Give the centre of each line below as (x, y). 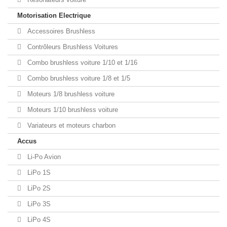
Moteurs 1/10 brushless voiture (72, 110)
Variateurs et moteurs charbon (70, 125)
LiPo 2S (38, 188)
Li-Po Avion (43, 157)
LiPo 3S (38, 204)
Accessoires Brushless (60, 31)
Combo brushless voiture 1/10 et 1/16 (81, 63)
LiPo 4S (38, 220)
